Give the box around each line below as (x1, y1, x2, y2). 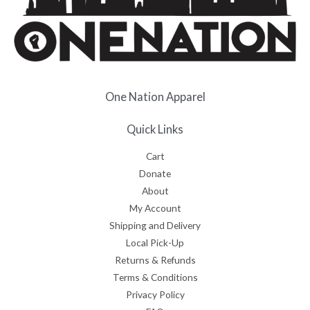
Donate (139, 167, 171, 179)
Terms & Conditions (112, 271, 198, 283)
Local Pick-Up (126, 236, 184, 248)
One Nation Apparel (104, 89, 206, 103)
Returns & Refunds (114, 253, 196, 266)
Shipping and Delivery (109, 219, 201, 231)
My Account (129, 201, 181, 214)
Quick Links (127, 122, 183, 136)
